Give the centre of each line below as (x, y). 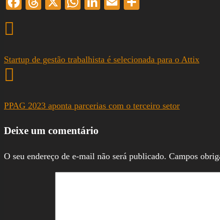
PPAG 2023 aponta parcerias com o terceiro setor (92, 105)
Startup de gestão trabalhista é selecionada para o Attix (102, 59)
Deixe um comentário (51, 130)
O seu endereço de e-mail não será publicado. (85, 156)
